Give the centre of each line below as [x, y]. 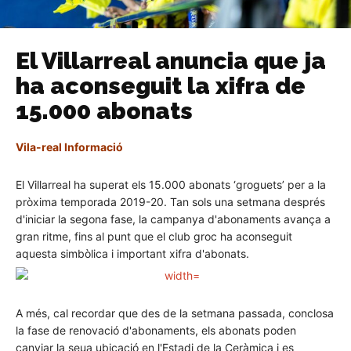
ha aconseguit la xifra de [161, 86]
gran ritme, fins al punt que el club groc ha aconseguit [154, 237]
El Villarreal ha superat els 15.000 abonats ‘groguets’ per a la [171, 185]
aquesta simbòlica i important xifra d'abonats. [132, 254]
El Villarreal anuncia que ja [171, 61]
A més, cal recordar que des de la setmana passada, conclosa [175, 313]
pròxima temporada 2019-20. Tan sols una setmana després [170, 202]
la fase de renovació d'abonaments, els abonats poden [156, 331]
